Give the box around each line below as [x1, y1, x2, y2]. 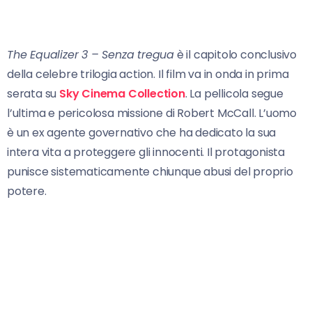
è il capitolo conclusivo [174, 47, 297, 63]
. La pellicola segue [185, 86, 283, 102]
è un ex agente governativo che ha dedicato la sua [7, 125, 276, 141]
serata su [7, 86, 59, 102]
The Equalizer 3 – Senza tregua [7, 47, 174, 63]
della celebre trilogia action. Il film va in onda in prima [7, 66, 289, 83]
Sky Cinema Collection [59, 86, 185, 102]
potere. [7, 183, 47, 200]
